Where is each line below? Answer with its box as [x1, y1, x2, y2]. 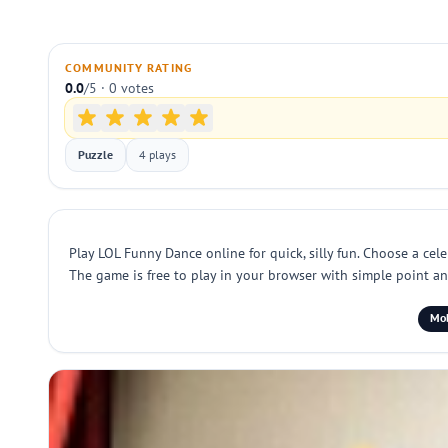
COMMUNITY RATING [65, 60, 193, 75]
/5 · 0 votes [84, 79, 154, 97]
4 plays [139, 147, 176, 162]
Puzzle [78, 147, 113, 162]
